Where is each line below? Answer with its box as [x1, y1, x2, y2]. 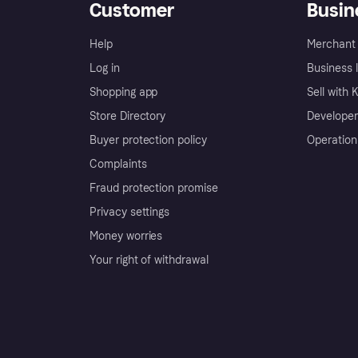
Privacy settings [89, 205, 170, 219]
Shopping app [89, 85, 158, 99]
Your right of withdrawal [89, 253, 209, 267]
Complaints [89, 157, 147, 171]
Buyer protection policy [89, 133, 207, 147]
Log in [89, 61, 120, 75]
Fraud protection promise [89, 181, 218, 195]
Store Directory [89, 109, 166, 123]
